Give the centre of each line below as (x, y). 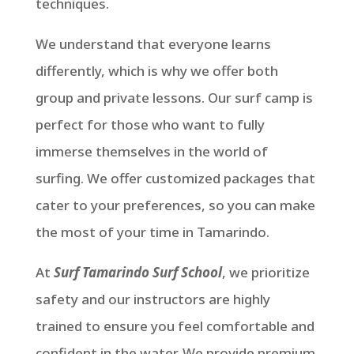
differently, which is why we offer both (156, 71)
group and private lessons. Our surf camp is (174, 98)
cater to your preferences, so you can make (175, 205)
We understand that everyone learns (153, 44)
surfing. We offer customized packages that (175, 178)
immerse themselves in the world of (151, 151)
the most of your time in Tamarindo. (152, 232)
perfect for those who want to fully (150, 124)
